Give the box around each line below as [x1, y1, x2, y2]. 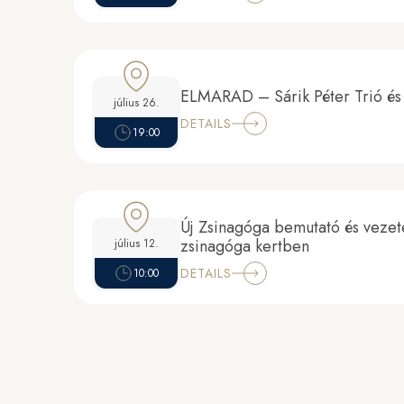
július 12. [114, 235, 159, 252]
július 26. [113, 95, 160, 111]
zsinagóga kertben [180, 234, 309, 258]
